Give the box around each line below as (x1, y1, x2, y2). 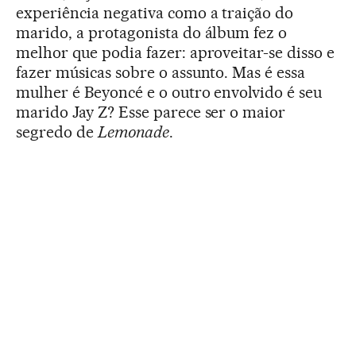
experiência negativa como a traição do (16, 2, 294, 22)
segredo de (16, 122, 98, 141)
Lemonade (97, 122, 169, 141)
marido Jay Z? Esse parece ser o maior (16, 102, 286, 122)
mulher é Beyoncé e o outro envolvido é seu (16, 82, 323, 102)
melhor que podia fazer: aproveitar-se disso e (16, 42, 335, 62)
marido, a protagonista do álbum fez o (16, 22, 288, 42)
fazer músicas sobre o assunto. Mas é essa (16, 62, 306, 82)
